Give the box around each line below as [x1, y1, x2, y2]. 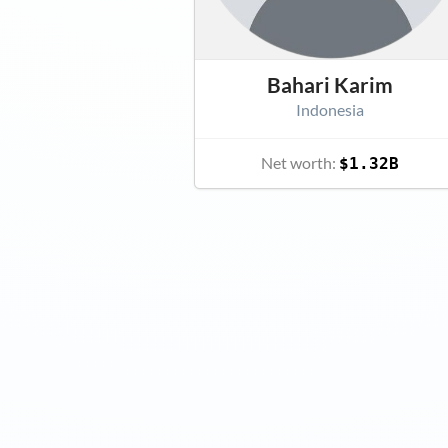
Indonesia [296, 99, 365, 119]
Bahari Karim [267, 72, 394, 97]
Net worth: [261, 152, 340, 172]
